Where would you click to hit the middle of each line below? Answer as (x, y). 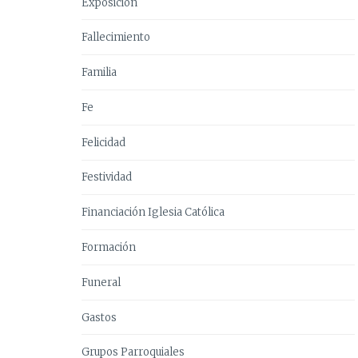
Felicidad (103, 142)
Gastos (99, 317)
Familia (99, 72)
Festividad (107, 177)
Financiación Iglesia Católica (153, 212)
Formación (109, 247)
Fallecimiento (116, 37)
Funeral (101, 282)
